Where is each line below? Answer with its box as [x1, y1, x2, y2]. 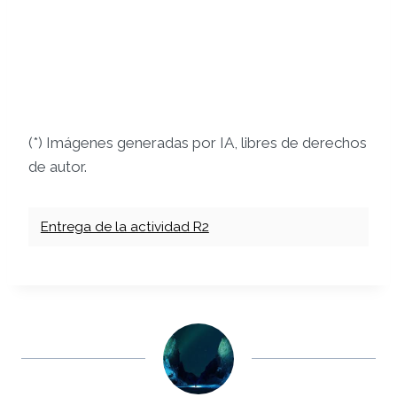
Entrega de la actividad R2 [40, 219, 209, 236]
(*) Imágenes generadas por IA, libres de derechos [28, 134, 367, 152]
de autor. [28, 158, 87, 176]
